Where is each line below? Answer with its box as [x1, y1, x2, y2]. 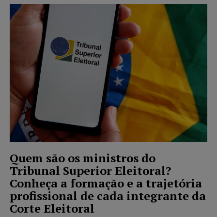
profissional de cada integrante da [10, 188, 206, 204]
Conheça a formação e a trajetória [10, 175, 202, 191]
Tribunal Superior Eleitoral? [10, 163, 171, 179]
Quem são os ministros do [10, 150, 155, 166]
